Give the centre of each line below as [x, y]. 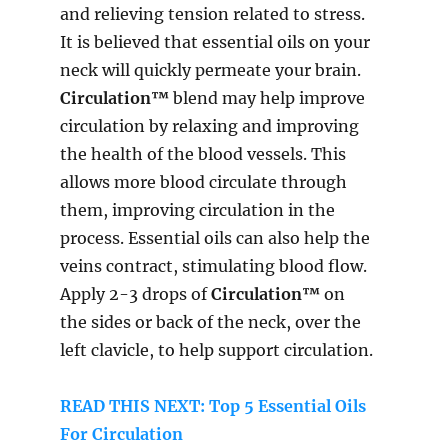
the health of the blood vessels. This [203, 154]
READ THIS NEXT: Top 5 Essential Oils [213, 406]
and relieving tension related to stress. [212, 14]
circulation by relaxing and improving [209, 126]
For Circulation [121, 434]
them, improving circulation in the [197, 210]
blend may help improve [267, 98]
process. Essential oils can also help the [215, 238]
